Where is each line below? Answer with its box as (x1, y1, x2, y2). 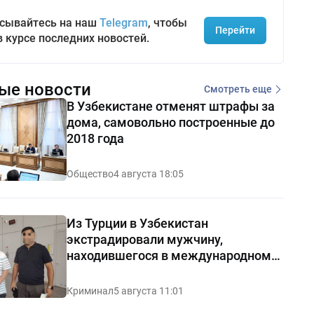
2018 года (66, 130, 124, 146)
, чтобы (147, 15, 187, 29)
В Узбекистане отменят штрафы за (66, 98, 275, 114)
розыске (66, 264, 117, 279)
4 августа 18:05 (113, 168, 184, 179)
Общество (66, 168, 114, 179)
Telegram (99, 15, 148, 29)
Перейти (214, 25, 255, 36)
